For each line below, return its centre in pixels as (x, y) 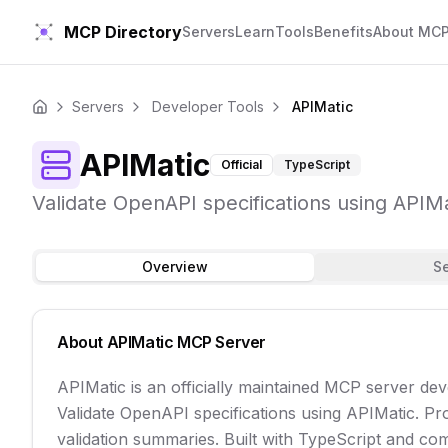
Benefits (343, 31)
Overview (175, 266)
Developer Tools (208, 106)
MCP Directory (123, 32)
